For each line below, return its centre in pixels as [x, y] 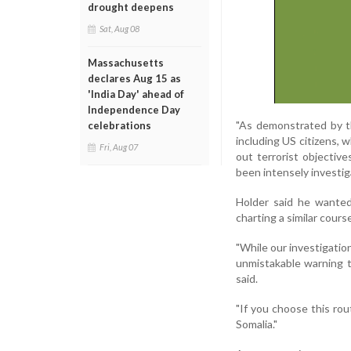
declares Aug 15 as [134, 78]
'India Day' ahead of [136, 94]
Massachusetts [126, 63]
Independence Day [134, 110]
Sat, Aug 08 [119, 29]
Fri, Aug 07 [119, 147]
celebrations [119, 125]
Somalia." [257, 324]
